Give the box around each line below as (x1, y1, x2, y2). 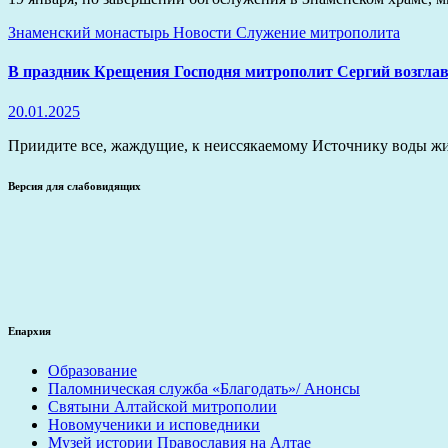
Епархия (8, 325, 51, 338)
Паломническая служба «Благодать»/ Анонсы (48, 380, 360, 398)
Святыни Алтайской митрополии (48, 398, 277, 416)
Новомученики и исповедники (48, 416, 260, 434)
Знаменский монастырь (8, 24, 173, 41)
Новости (173, 24, 236, 41)
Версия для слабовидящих (8, 179, 141, 192)
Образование (48, 362, 137, 380)
